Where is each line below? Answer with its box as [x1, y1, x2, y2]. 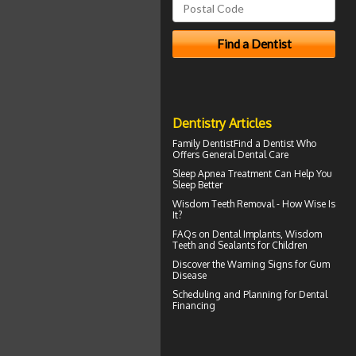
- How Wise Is [274, 197, 335, 210]
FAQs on [172, 227, 212, 240]
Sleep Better [172, 178, 222, 191]
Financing [172, 299, 215, 311]
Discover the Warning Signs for [172, 257, 309, 270]
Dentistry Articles [172, 114, 272, 131]
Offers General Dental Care [172, 148, 288, 161]
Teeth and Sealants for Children [172, 238, 308, 251]
